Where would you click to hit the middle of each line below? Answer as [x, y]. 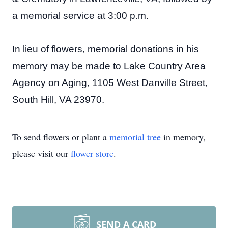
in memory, [183, 137]
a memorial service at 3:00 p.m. [80, 15]
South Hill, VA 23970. [58, 99]
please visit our [41, 153]
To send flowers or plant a [61, 137]
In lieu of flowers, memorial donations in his [106, 49]
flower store [92, 153]
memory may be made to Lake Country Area [109, 66]
